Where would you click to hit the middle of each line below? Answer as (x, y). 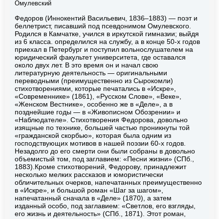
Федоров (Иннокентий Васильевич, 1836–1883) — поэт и (106, 18)
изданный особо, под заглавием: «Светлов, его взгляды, (105, 206)
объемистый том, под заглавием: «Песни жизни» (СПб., (104, 159)
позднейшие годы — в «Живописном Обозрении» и (98, 112)
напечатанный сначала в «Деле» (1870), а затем (93, 198)
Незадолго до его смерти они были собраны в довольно (105, 151)
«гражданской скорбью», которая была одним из (93, 135)
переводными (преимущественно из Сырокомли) (94, 80)
